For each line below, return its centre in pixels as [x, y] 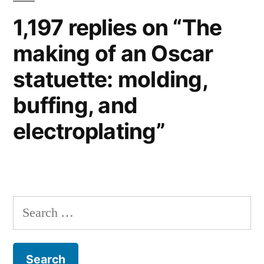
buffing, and [75, 105]
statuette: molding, [110, 80]
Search [30, 207]
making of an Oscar [113, 54]
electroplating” [89, 131]
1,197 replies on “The [118, 28]
